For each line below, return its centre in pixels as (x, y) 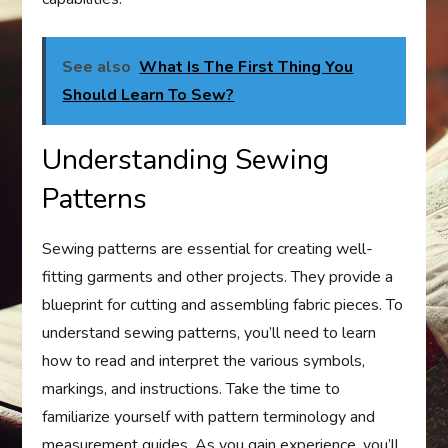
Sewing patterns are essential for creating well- (208, 249)
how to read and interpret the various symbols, (204, 361)
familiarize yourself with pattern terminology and (209, 417)
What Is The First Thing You (246, 67)
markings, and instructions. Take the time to (191, 389)
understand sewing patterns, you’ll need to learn (209, 333)
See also (97, 67)
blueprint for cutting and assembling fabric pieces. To (223, 305)
